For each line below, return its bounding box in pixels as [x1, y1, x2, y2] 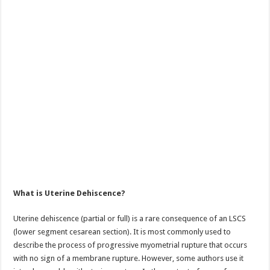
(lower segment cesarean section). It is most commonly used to [13, 227, 231, 236]
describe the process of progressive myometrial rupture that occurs [13, 240, 248, 250]
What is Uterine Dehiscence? [13, 189, 126, 198]
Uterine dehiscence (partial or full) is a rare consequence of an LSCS [13, 214, 246, 223]
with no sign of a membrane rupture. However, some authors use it [13, 254, 244, 263]
